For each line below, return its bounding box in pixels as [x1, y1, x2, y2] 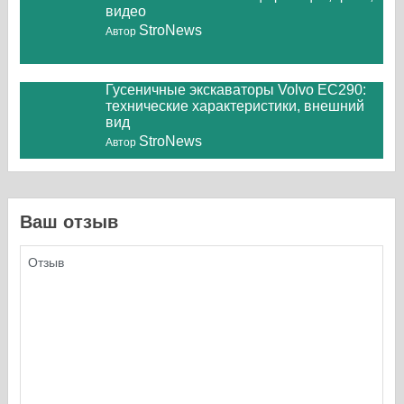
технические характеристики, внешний [106, 98, 365, 115]
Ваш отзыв [20, 211, 119, 232]
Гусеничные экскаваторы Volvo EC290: [106, 82, 367, 98]
